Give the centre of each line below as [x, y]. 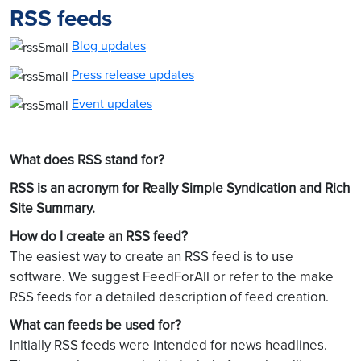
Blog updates [109, 45]
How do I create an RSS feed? [99, 237]
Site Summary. [52, 208]
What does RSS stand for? [87, 160]
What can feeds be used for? [95, 325]
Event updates [112, 104]
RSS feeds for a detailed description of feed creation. [169, 297]
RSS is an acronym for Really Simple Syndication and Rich [180, 188]
